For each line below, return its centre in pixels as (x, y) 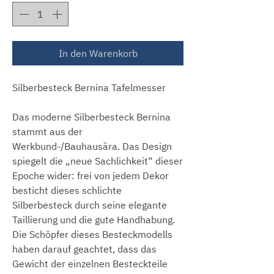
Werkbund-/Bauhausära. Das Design (92, 146)
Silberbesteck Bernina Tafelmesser (89, 87)
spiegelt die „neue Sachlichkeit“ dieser (98, 161)
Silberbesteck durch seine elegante (90, 205)
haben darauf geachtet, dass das (84, 249)
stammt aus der (47, 131)
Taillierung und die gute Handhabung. (94, 219)
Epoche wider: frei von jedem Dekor (91, 175)
